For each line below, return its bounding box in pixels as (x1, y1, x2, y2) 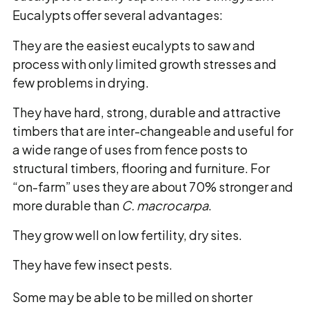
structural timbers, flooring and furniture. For (12, 160, 270, 176)
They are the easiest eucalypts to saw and (12, 37, 255, 53)
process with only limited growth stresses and (12, 56, 277, 72)
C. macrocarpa (121, 197, 208, 213)
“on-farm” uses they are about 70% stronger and (12, 179, 293, 195)
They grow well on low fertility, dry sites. (12, 227, 244, 243)
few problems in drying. (12, 74, 151, 90)
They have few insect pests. (12, 257, 172, 272)
